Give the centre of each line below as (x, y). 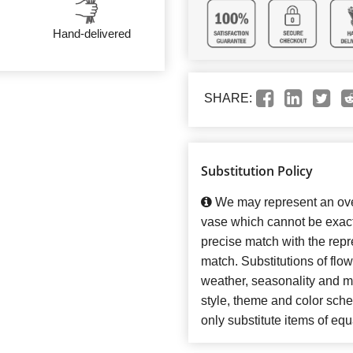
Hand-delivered (91, 33)
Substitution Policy (257, 171)
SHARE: (228, 98)
